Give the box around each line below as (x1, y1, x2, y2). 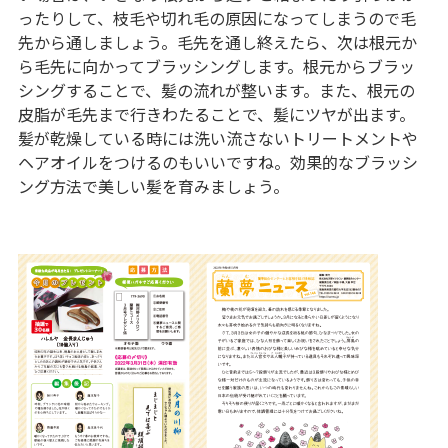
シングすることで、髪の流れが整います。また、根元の (17, 78, 415, 103)
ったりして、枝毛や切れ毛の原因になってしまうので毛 (17, 6, 416, 31)
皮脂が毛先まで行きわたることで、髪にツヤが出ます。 (17, 102, 415, 127)
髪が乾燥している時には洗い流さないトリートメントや (17, 126, 418, 151)
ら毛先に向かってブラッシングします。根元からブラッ (17, 54, 415, 79)
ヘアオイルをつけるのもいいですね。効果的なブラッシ (17, 150, 418, 175)
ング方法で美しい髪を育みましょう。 (17, 174, 289, 199)
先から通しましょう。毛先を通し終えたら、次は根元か (17, 30, 417, 55)
